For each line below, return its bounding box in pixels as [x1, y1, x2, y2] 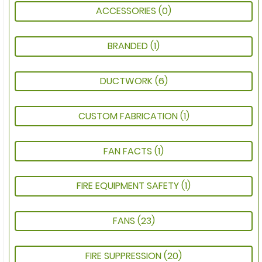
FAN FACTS [104, 144, 154, 158]
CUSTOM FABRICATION [78, 109, 180, 123]
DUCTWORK [99, 74, 155, 88]
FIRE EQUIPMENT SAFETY [77, 179, 181, 193]
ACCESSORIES [96, 4, 158, 18]
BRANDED [108, 39, 150, 53]
